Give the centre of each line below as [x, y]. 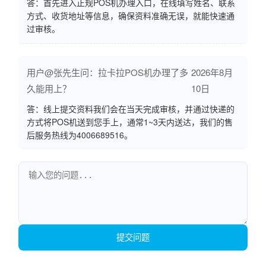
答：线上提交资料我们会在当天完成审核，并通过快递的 [131, 109]
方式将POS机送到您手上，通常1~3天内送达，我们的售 [130, 122]
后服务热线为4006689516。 [80, 135]
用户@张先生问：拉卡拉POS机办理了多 [107, 72]
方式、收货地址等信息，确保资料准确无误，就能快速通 [131, 15]
